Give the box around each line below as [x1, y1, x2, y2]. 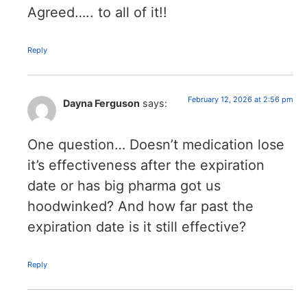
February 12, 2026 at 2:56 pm [188, 95, 293, 105]
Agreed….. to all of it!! [27, 4, 167, 21]
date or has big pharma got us [27, 177, 221, 195]
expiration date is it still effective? [27, 219, 246, 236]
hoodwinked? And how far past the [27, 198, 254, 215]
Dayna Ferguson [63, 97, 140, 110]
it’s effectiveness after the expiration [27, 157, 265, 174]
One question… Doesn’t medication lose [27, 136, 284, 153]
